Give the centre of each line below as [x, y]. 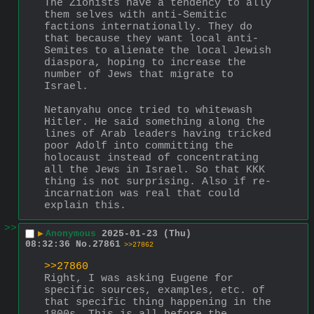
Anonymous [71, 233]
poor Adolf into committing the [139, 146]
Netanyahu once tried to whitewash [148, 110]
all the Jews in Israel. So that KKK [155, 170]
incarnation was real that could [142, 193]
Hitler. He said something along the [155, 122]
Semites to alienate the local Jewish [158, 50]
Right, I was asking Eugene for [139, 278]
